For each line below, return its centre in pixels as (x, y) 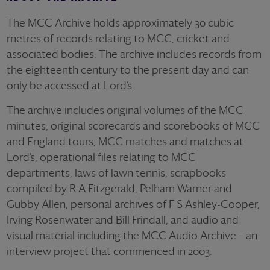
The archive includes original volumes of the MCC (125, 110)
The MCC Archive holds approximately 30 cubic (120, 22)
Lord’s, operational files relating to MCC (101, 157)
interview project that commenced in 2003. (109, 251)
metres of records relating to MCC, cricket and (118, 38)
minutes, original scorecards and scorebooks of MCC (133, 125)
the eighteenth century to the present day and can (128, 69)
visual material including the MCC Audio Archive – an (132, 235)
